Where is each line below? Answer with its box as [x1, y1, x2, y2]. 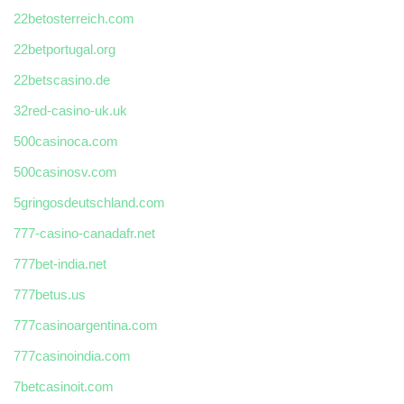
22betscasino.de [14, 72, 110, 88]
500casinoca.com [14, 133, 118, 150]
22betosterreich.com [14, 11, 134, 27]
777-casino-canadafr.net [14, 225, 155, 242]
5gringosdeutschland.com [14, 195, 165, 211]
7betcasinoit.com [14, 379, 114, 395]
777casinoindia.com [14, 348, 131, 364]
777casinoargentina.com [14, 317, 158, 334]
